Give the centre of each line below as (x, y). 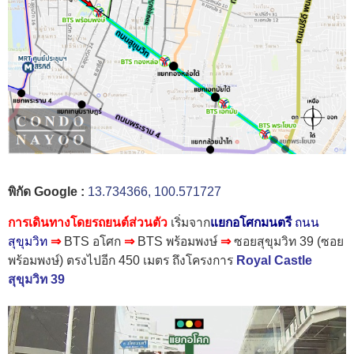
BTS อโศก (94, 242)
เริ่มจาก (190, 223)
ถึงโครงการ (204, 261)
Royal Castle (274, 261)
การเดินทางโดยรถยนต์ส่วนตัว (88, 223)
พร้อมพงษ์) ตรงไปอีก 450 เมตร (90, 261)
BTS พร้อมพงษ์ (179, 242)
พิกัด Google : (48, 191)
